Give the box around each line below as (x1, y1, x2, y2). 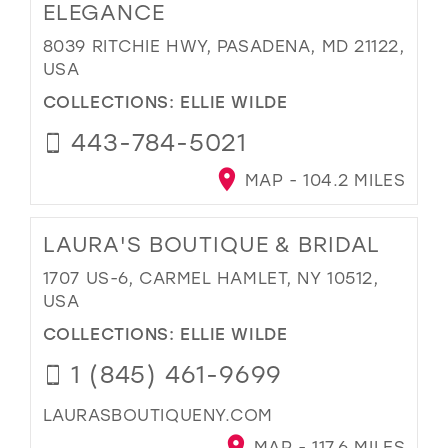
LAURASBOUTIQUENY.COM (42, 403, 274, 425)
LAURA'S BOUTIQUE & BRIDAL (42, 230, 381, 259)
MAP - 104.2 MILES (239, 169, 406, 191)
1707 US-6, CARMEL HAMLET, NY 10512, (42, 267, 379, 289)
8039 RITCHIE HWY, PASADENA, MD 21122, (42, 35, 405, 57)
